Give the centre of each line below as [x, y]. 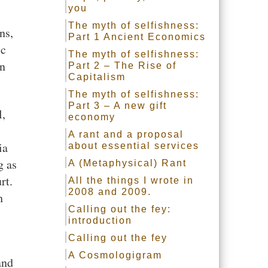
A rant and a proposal [126, 134]
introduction [100, 220]
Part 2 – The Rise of [123, 66]
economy [92, 117]
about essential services [134, 146]
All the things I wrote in [131, 180]
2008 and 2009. [110, 192]
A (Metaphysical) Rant [128, 163]
